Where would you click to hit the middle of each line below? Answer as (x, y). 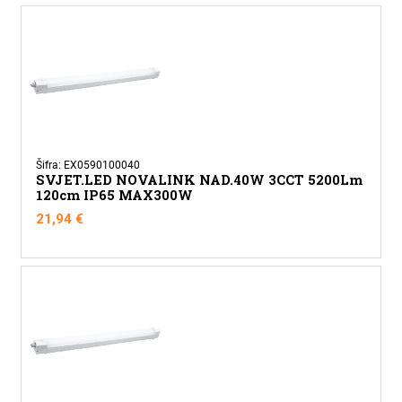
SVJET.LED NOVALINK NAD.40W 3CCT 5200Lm (199, 180)
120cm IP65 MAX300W (114, 196)
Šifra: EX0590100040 (87, 166)
